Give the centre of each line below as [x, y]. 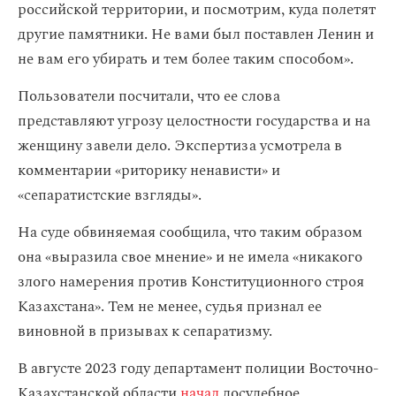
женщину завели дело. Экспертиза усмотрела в [180, 146]
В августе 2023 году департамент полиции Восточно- [198, 369]
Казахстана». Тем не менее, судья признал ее [170, 307]
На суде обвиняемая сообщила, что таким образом [190, 232]
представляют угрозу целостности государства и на [194, 121]
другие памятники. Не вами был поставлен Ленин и [196, 34]
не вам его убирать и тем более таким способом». [186, 59]
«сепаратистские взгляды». [110, 195]
